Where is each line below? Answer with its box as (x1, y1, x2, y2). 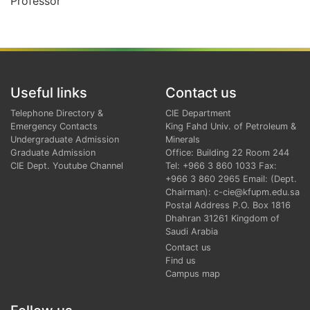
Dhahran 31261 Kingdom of (165, 212, 280, 224)
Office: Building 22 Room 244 (165, 147, 289, 158)
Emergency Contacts (10, 120, 98, 131)
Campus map (165, 268, 220, 279)
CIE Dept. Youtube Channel (10, 160, 123, 171)
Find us (165, 255, 196, 266)
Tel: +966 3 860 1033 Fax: (165, 160, 277, 171)
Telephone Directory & (10, 107, 103, 118)
